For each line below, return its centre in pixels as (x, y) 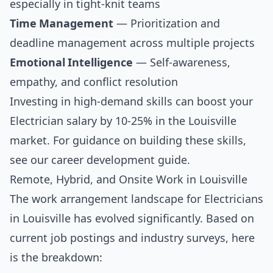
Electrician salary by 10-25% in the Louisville (123, 121)
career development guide (119, 160)
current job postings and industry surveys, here (132, 238)
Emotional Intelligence (71, 62)
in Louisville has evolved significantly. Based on (132, 218)
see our (30, 160)
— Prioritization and (167, 23)
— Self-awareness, (182, 62)
